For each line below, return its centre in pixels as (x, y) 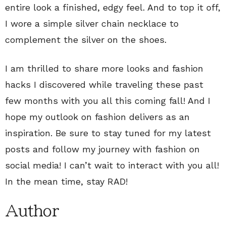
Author (32, 211)
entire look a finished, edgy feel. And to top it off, (113, 7)
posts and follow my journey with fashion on (102, 149)
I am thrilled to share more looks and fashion (104, 68)
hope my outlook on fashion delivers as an (97, 117)
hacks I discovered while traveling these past (104, 84)
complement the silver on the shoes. (86, 39)
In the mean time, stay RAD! (66, 181)
